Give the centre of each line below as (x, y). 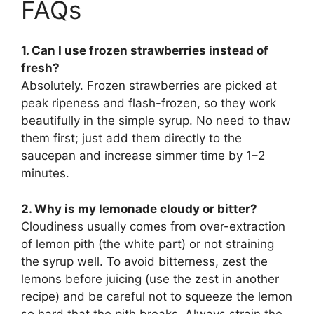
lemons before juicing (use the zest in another (150, 279)
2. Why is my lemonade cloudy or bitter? (139, 209)
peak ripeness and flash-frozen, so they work (149, 103)
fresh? (40, 68)
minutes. (45, 173)
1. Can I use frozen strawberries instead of (145, 51)
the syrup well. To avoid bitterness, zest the (144, 261)
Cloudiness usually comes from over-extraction (153, 226)
